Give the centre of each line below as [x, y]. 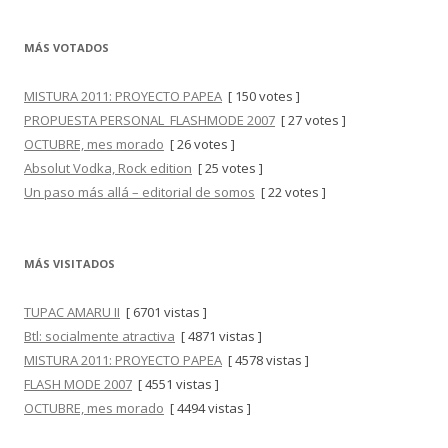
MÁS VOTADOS [66, 47]
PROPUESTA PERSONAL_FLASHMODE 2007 [149, 120]
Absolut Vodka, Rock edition [108, 168]
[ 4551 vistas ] [175, 384]
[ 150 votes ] [261, 96]
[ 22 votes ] [290, 192]
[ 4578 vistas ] [265, 360]
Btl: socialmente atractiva [99, 336]
